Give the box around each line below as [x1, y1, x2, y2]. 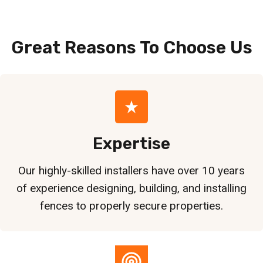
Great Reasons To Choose [11, 36, 226, 58]
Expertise [93, 133, 170, 153]
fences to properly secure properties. [40, 198, 223, 213]
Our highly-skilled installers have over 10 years [18, 163, 245, 177]
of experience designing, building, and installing [16, 181, 247, 195]
